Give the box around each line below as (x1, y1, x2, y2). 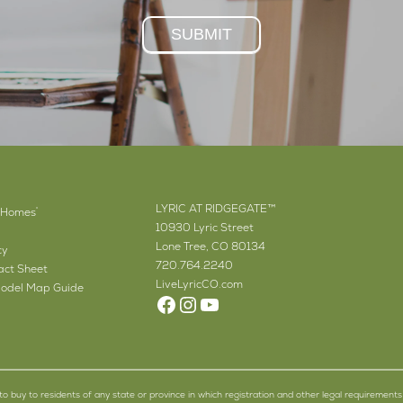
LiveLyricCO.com (155, 276, 243, 291)
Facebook (154, 289, 255, 318)
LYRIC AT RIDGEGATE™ (155, 201, 276, 216)
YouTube (197, 289, 281, 318)
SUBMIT (170, 24, 232, 43)
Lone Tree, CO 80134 (155, 238, 265, 254)
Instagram (175, 289, 283, 318)
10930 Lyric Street (155, 219, 254, 235)
